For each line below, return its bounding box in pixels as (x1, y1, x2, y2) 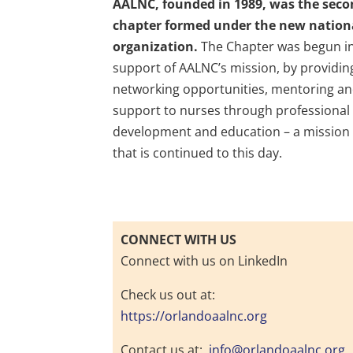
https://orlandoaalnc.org (121, 307, 268, 325)
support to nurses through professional (113, 102, 351, 120)
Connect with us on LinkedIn (121, 252, 288, 270)
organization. (113, 38, 199, 56)
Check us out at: (121, 286, 216, 304)
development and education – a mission (113, 123, 351, 141)
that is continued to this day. (113, 144, 283, 162)
